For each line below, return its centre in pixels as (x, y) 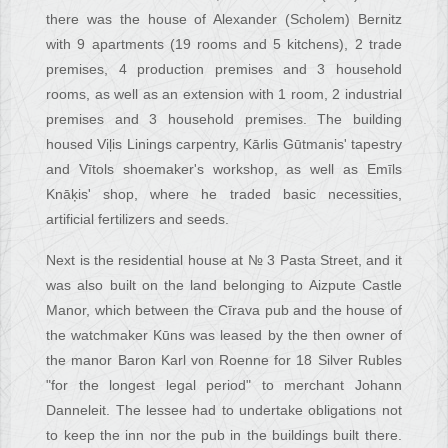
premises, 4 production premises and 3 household (224, 69)
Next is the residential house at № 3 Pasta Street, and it (224, 260)
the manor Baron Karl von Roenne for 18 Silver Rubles (224, 360)
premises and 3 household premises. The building (224, 119)
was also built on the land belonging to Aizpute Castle (224, 285)
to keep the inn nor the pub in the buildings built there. (224, 435)
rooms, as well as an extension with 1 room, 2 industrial (224, 94)
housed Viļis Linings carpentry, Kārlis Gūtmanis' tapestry (224, 144)
